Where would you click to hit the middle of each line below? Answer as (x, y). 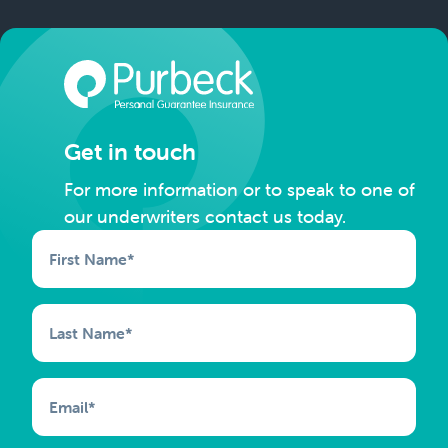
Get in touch (130, 151)
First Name (88, 258)
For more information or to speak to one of (239, 189)
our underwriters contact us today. (205, 216)
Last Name (87, 332)
